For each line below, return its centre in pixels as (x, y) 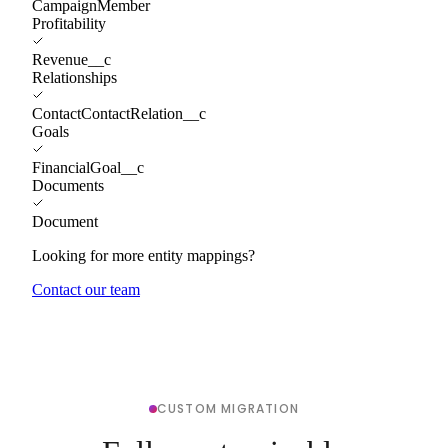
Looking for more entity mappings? (143, 255)
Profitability (69, 23)
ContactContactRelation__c (119, 113)
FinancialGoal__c (88, 167)
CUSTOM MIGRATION (228, 408)
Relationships (74, 77)
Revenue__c (71, 59)
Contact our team (86, 289)
